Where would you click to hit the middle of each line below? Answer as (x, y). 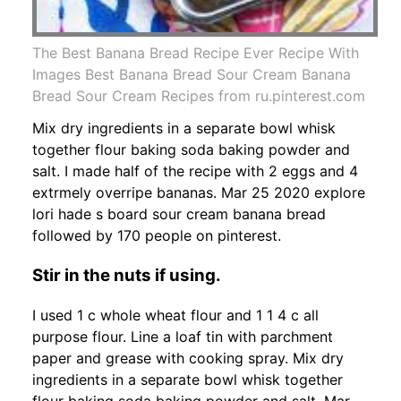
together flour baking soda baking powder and (191, 149)
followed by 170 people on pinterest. (157, 235)
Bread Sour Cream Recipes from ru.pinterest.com (199, 95)
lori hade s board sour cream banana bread (179, 213)
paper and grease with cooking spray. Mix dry (188, 358)
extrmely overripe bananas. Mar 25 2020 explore (199, 192)
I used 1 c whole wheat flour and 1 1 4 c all (175, 316)
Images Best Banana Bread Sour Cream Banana (192, 74)
